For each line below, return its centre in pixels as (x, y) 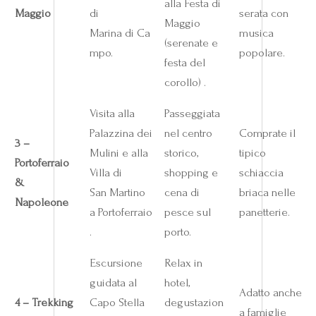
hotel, (177, 283)
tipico (252, 153)
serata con (263, 13)
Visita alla (112, 114)
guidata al (113, 283)
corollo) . (185, 83)
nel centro (188, 133)
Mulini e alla (119, 153)
